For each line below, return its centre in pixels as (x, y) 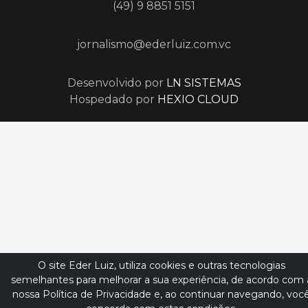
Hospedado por (113, 100)
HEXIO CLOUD (198, 100)
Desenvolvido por (117, 83)
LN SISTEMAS (203, 83)
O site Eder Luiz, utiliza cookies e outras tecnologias (161, 265)
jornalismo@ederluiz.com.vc (154, 45)
